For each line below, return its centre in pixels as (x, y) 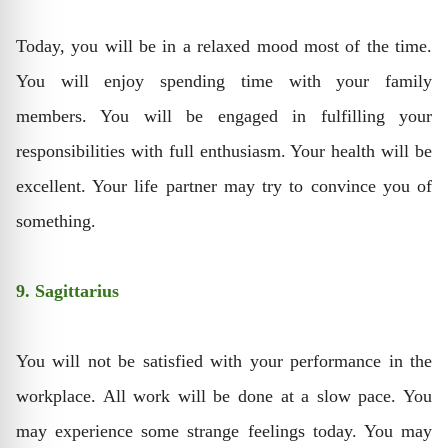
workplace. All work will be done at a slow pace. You (224, 396)
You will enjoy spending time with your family (224, 81)
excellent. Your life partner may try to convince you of (224, 186)
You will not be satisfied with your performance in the (224, 361)
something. (56, 221)
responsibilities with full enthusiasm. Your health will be (224, 151)
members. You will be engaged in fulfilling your (224, 116)
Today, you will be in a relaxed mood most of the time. (224, 46)
